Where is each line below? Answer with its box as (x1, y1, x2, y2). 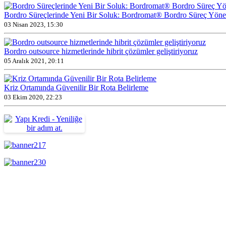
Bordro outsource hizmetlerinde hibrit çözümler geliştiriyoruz (4, 46, 198, 55)
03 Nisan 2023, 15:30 (4, 20, 63, 28)
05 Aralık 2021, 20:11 (4, 56, 64, 65)
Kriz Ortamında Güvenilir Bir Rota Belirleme (4, 83, 148, 92)
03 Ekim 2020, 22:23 (4, 93, 62, 101)
